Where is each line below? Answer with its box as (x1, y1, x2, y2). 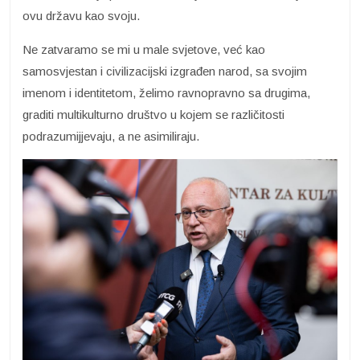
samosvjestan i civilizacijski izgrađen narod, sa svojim (22, 64, 307, 79)
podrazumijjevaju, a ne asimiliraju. (22, 129, 199, 144)
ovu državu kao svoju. (22, 9, 140, 23)
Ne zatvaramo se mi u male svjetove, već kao (22, 43, 265, 57)
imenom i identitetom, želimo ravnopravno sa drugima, (22, 86, 310, 100)
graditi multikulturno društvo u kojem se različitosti (22, 108, 284, 122)
